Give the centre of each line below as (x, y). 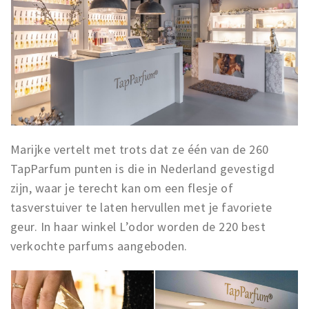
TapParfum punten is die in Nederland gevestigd (143, 169)
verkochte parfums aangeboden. (99, 246)
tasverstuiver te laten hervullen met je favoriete (141, 208)
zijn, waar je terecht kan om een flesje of (122, 188)
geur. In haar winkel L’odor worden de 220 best (138, 227)
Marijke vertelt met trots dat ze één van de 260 (140, 150)
